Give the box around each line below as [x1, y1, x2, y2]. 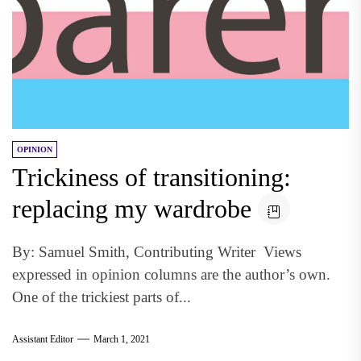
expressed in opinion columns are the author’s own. [12, 266, 330, 283]
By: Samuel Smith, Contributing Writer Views [12, 243, 301, 260]
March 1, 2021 [93, 333, 150, 345]
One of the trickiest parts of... [12, 288, 191, 305]
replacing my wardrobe [12, 194, 251, 223]
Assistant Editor [12, 333, 73, 345]
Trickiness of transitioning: [12, 163, 291, 192]
